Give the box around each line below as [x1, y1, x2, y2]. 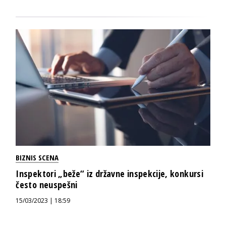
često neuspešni [16, 179, 78, 191]
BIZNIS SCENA [16, 152, 59, 163]
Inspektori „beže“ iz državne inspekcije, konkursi [16, 167, 203, 180]
